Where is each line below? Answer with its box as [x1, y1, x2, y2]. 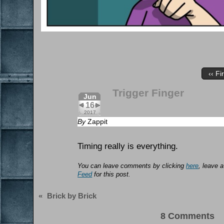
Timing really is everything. [77, 141, 178, 151]
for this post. [92, 171, 131, 178]
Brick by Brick [47, 191, 97, 200]
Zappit [87, 117, 108, 125]
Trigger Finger [112, 86, 184, 98]
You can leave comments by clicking [77, 162, 186, 170]
